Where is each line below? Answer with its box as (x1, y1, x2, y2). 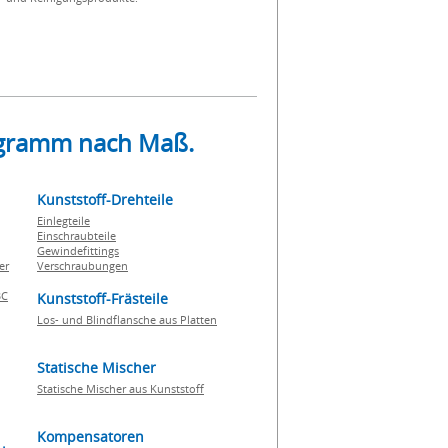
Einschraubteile (37, 228, 116, 243)
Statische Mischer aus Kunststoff (37, 381, 204, 396)
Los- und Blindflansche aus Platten (37, 312, 217, 327)
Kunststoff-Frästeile (37, 289, 168, 308)
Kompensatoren (37, 427, 144, 446)
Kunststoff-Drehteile (37, 190, 173, 209)
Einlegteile (37, 213, 90, 228)
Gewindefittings (37, 243, 119, 258)
